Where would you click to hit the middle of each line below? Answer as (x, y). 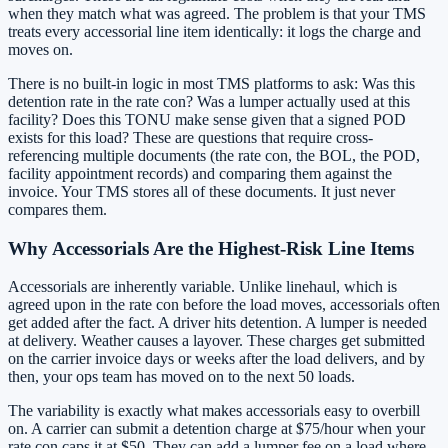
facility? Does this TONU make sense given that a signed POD (207, 119)
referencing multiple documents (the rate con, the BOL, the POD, (214, 155)
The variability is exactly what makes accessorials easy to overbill (214, 411)
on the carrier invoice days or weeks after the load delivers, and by (216, 359)
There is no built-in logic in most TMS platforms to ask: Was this (211, 83)
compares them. (57, 209)
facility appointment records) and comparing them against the (200, 173)
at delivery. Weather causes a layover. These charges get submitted (216, 341)
